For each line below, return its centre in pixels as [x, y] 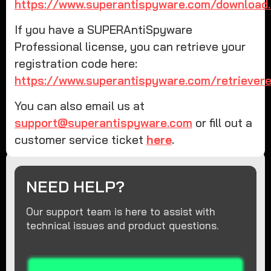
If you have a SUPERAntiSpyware [103, 29]
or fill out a [222, 123]
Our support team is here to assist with [120, 212]
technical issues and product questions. [122, 226]
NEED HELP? [75, 186]
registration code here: [76, 63]
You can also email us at [79, 106]
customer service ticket [80, 140]
